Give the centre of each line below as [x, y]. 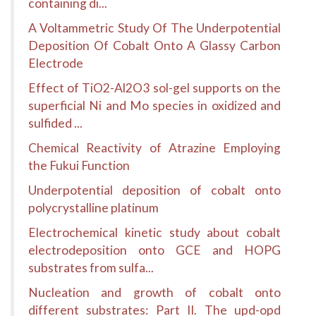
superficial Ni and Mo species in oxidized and [154, 105]
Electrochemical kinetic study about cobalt [154, 232]
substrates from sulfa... [91, 268]
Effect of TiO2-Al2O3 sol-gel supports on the [154, 88]
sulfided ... [55, 123]
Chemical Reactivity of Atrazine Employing [154, 148]
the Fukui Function [79, 165]
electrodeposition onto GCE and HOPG [154, 250]
